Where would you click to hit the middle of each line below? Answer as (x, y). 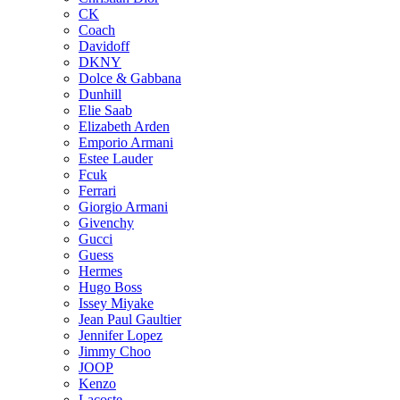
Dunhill (100, 95)
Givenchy (106, 223)
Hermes (100, 271)
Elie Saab (105, 111)
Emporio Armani (126, 143)
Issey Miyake (116, 304)
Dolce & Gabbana (130, 79)
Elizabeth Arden (124, 127)
